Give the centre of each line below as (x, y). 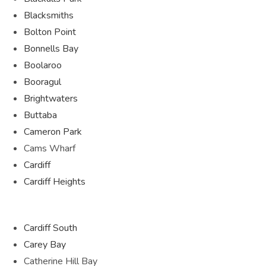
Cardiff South (50, 228)
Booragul (42, 82)
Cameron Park (53, 132)
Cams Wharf (50, 148)
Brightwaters (51, 98)
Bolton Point (50, 32)
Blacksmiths (49, 15)
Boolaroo (43, 65)
